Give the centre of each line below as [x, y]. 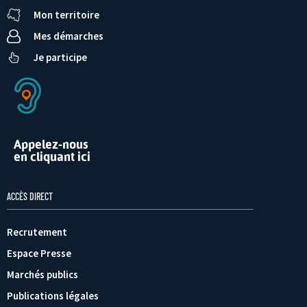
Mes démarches [69, 36]
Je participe [60, 58]
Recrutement [37, 232]
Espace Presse [39, 253]
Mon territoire [66, 15]
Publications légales [53, 295]
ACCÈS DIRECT [30, 196]
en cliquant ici [52, 156]
